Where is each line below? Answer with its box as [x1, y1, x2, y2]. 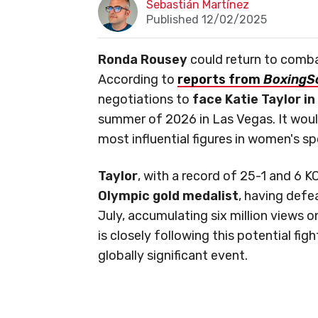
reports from [177, 72, 263, 88]
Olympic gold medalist [98, 188, 238, 204]
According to [98, 72, 177, 88]
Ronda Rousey [98, 52, 187, 68]
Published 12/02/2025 [146, 13, 268, 27]
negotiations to [98, 92, 192, 108]
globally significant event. [98, 248, 248, 264]
